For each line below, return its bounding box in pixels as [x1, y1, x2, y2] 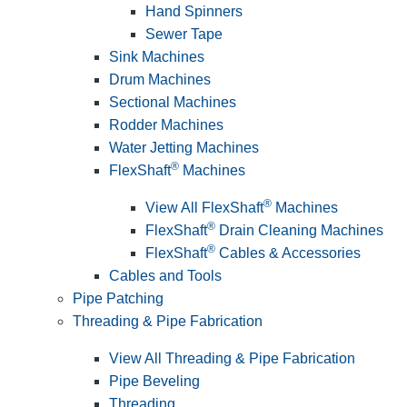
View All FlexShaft [145, 200, 263, 216]
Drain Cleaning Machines [215, 223, 383, 239]
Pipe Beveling [109, 373, 200, 390]
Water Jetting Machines [109, 140, 259, 156]
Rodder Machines [109, 117, 223, 134]
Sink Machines [109, 49, 204, 65]
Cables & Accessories [215, 245, 361, 262]
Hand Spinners [145, 4, 243, 20]
